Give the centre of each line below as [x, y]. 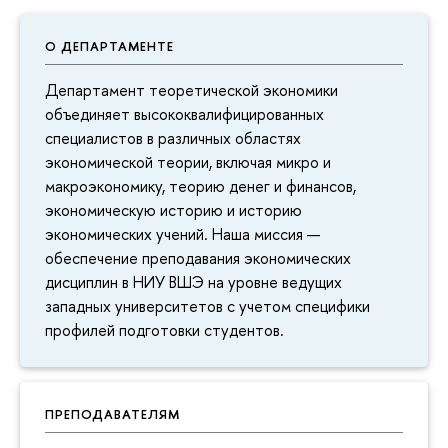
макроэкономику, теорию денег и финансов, [200, 186]
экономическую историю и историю [173, 210]
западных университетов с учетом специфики [207, 306]
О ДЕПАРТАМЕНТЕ [109, 46]
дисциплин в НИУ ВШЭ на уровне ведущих [193, 282]
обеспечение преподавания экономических [198, 258]
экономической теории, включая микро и [188, 162]
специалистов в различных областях [173, 138]
